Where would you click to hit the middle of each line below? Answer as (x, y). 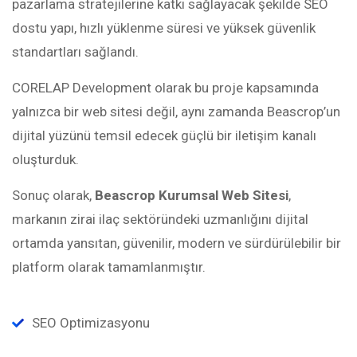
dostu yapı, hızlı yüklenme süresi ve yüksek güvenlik (164, 28)
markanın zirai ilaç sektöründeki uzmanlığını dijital (160, 219)
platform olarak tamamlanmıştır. (109, 267)
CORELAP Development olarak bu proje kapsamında (165, 88)
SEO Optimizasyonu (91, 323)
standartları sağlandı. (75, 52)
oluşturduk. (45, 159)
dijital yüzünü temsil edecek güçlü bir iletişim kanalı (164, 135)
